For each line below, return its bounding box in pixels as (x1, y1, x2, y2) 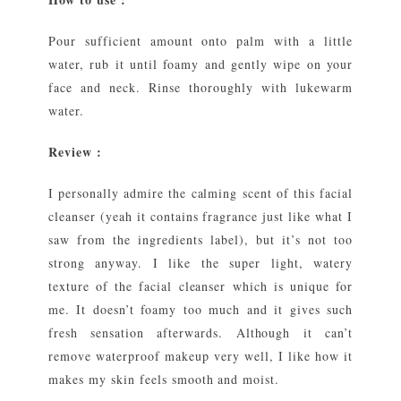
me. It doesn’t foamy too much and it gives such (48, 300, 353, 318)
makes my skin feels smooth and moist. (48, 370, 280, 388)
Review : (48, 141, 102, 161)
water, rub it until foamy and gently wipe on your (48, 55, 353, 73)
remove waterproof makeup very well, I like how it (48, 346, 353, 364)
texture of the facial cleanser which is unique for (48, 277, 353, 294)
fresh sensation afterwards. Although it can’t (48, 323, 353, 341)
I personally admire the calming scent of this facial (48, 183, 353, 201)
